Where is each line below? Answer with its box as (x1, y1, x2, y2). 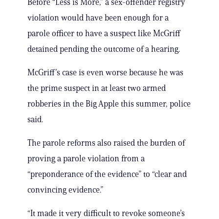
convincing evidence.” (27, 185, 103, 195)
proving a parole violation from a (27, 153, 145, 164)
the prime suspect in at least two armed (27, 83, 166, 93)
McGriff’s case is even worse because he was (27, 67, 183, 78)
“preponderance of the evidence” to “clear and (27, 169, 187, 179)
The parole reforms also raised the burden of (27, 138, 185, 148)
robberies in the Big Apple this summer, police (27, 99, 191, 109)
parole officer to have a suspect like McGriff (27, 28, 180, 39)
